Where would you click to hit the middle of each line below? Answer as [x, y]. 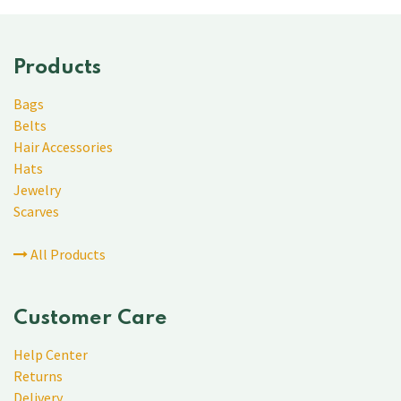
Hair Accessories [63, 147]
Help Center [51, 355]
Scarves [36, 212]
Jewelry [37, 190]
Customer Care [90, 319]
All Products [67, 255]
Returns [38, 376]
